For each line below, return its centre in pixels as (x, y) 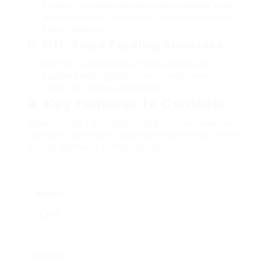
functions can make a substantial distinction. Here (132, 134)
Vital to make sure (191, 193)
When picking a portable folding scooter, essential (131, 123)
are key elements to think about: (95, 146)
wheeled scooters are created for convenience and (138, 17)
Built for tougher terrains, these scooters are (126, 64)
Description (107, 172)
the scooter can (107, 214)
